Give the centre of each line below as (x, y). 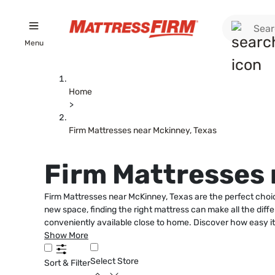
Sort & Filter (67, 263)
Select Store (114, 261)
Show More (66, 235)
